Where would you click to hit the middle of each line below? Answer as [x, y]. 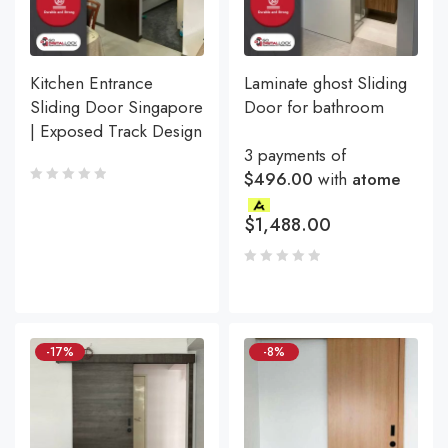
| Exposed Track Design [116, 131]
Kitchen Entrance [91, 83]
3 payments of [295, 155]
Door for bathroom [314, 107]
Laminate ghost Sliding [325, 83]
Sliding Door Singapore [116, 107]
